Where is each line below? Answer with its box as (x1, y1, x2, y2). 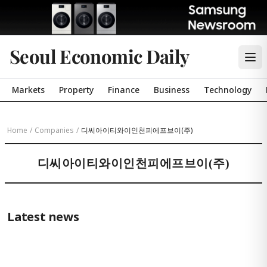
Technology (204, 84, 252, 95)
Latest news (7, 209, 79, 225)
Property (59, 84, 94, 95)
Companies (35, 125, 74, 135)
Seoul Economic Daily (10, 44, 190, 69)
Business (154, 84, 190, 95)
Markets (12, 84, 45, 95)
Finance (108, 84, 139, 95)
